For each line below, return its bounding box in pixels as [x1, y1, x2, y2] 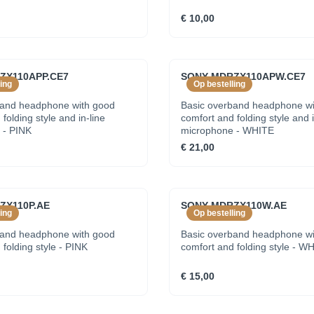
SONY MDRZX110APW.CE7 [180, 71, 306, 82]
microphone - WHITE [180, 125, 274, 136]
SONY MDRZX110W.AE [180, 200, 287, 211]
